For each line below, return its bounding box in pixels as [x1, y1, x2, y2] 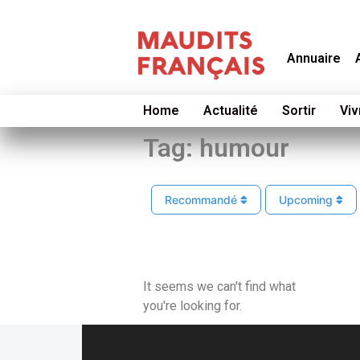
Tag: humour [142, 133, 289, 163]
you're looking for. [142, 297, 242, 313]
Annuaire [287, 51, 342, 66]
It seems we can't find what [142, 278, 296, 294]
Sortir [281, 103, 316, 118]
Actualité [202, 103, 258, 118]
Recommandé [164, 192, 240, 207]
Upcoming [278, 192, 336, 207]
